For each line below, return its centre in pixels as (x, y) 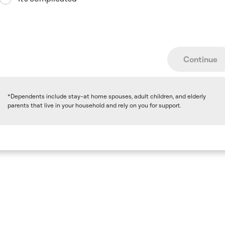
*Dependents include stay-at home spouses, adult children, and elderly (106, 96)
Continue (200, 59)
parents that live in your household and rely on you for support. (94, 105)
